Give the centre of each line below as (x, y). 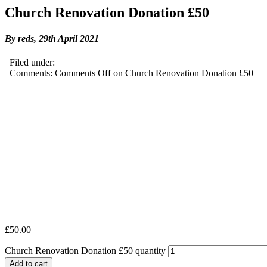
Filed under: (30, 62)
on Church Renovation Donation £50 (182, 73)
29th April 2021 (69, 39)
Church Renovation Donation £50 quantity (85, 250)
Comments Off (83, 73)
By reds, (21, 39)
